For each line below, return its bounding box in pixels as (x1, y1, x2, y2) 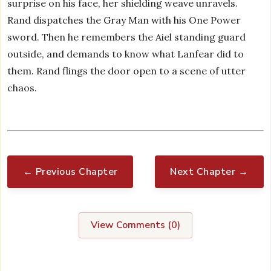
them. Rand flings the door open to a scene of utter (7, 65, 246, 77)
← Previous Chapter (22, 165, 118, 178)
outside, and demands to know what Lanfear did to (7, 48, 244, 60)
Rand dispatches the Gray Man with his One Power (7, 14, 241, 26)
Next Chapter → (170, 165, 249, 178)
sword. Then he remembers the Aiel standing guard (7, 31, 246, 43)
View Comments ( (91, 218, 171, 232)
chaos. (7, 82, 38, 94)
